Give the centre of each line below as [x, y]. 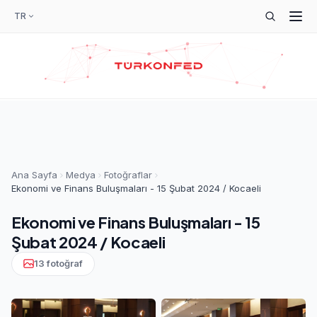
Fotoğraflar [128, 175]
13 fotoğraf [58, 264]
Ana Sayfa [34, 175]
